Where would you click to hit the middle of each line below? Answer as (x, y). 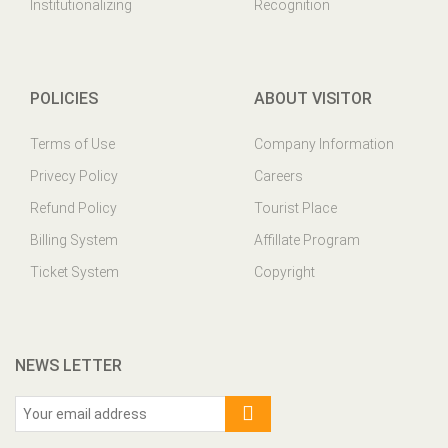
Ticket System (74, 271)
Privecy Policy (74, 175)
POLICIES (64, 98)
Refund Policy (73, 207)
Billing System (74, 239)
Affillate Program (307, 239)
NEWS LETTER (68, 365)
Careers (278, 175)
